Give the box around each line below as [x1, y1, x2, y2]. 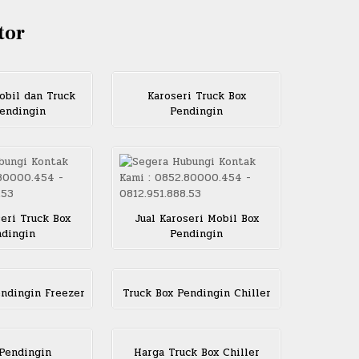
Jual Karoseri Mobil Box [134, 211, 259, 228]
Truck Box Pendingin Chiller [122, 285, 271, 302]
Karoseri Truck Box [147, 88, 246, 105]
